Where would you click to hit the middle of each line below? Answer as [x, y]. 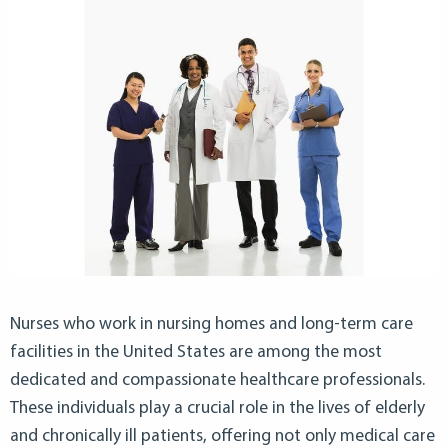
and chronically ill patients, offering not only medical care [222, 437]
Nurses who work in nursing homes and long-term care [211, 325]
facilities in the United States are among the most [196, 353]
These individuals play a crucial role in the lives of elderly [217, 409]
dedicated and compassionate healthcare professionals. [217, 381]
